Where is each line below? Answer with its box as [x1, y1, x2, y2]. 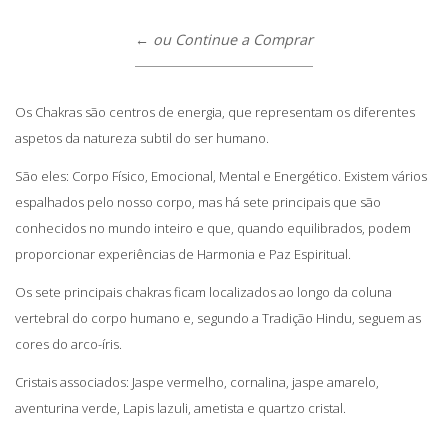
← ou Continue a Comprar [135, 29, 313, 49]
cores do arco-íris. [15, 334, 122, 353]
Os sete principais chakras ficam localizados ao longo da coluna [15, 282, 392, 301]
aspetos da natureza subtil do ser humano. [15, 128, 269, 147]
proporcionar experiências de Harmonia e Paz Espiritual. [15, 244, 351, 263]
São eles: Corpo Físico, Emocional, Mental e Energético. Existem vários [15, 166, 427, 185]
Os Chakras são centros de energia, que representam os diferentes [15, 102, 415, 121]
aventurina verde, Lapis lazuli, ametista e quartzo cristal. [15, 398, 346, 417]
